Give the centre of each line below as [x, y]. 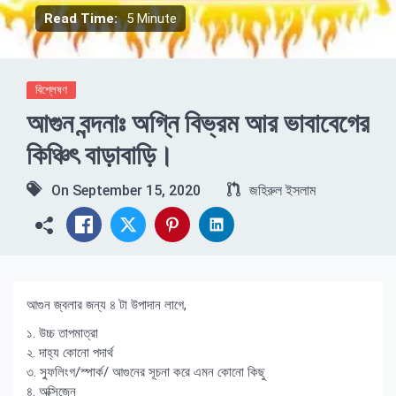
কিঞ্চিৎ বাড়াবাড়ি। [100, 155]
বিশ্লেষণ [51, 90]
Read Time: [81, 19]
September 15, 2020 [137, 190]
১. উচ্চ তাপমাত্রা [62, 333]
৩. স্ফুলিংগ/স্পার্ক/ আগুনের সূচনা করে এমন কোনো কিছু [146, 372]
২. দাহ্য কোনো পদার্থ [70, 353]
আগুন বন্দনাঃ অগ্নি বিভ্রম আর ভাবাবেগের [198, 123]
